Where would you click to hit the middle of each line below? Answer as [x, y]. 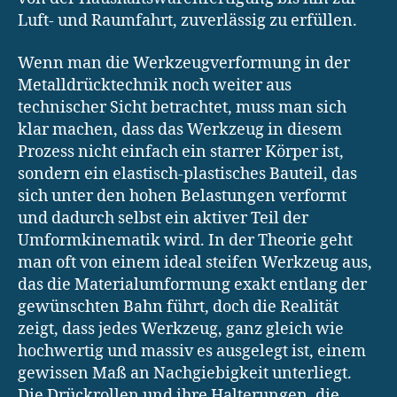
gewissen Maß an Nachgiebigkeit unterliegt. [185, 373]
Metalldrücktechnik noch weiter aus [155, 85]
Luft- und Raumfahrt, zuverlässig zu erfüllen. [187, 21]
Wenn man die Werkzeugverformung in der [184, 63]
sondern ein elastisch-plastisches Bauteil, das [187, 174]
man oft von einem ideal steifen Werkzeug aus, [195, 262]
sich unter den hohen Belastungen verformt [182, 196]
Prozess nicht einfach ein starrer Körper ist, [181, 152]
